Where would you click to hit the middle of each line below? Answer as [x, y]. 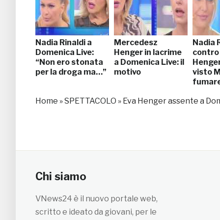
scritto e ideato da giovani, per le [96, 212]
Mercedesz [136, 42]
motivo [127, 72]
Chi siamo [61, 176]
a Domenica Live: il [149, 62]
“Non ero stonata [69, 62]
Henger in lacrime [148, 52]
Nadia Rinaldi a [64, 42]
